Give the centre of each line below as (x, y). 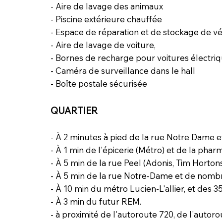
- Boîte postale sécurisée (99, 83)
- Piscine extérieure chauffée (106, 19)
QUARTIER (74, 110)
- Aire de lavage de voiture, (103, 45)
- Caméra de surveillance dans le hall (123, 70)
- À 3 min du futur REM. (96, 201)
